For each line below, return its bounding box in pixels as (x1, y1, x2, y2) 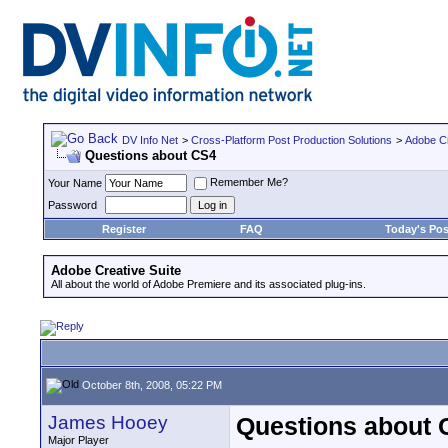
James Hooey (48, 412, 168, 433)
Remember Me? (210, 176, 288, 189)
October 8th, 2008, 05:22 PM (79, 378, 222, 391)
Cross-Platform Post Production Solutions (191, 134, 392, 146)
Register (101, 223, 146, 235)
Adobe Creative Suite (51, 263, 181, 278)
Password (48, 199, 97, 211)
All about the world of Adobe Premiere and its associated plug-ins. (51, 278, 366, 290)
